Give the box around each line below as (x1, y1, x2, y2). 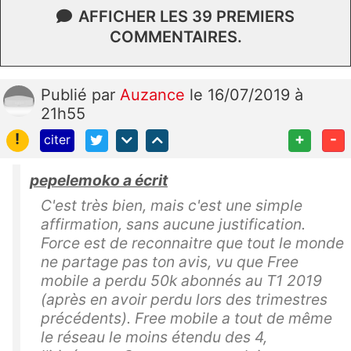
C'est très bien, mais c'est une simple (41, 195, 302, 215)
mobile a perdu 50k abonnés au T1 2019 (41, 270, 322, 290)
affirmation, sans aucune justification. (41, 214, 306, 233)
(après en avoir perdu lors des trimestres (41, 289, 327, 309)
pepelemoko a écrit (30, 170, 168, 190)
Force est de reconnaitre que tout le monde (41, 233, 344, 252)
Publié (41, 85, 92, 105)
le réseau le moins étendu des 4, (41, 327, 267, 346)
